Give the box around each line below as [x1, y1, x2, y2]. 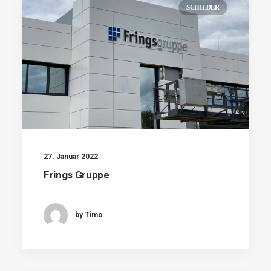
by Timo [75, 211, 103, 220]
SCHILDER [186, 4, 220, 11]
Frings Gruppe [44, 168, 109, 181]
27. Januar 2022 [44, 152, 98, 161]
